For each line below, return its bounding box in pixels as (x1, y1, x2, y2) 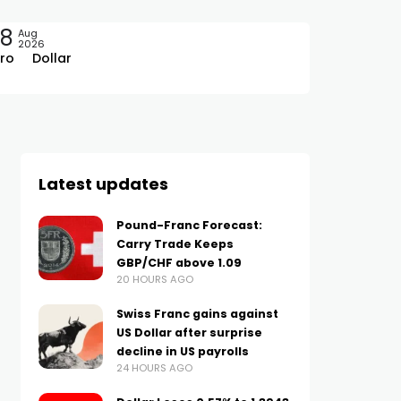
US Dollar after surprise (115, 325, 262, 340)
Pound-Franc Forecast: (115, 218, 262, 233)
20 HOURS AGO (115, 272, 193, 286)
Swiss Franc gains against (115, 306, 278, 321)
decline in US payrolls (115, 344, 249, 359)
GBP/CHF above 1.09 (115, 255, 242, 270)
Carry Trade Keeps (115, 236, 234, 252)
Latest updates (38, 173, 168, 195)
